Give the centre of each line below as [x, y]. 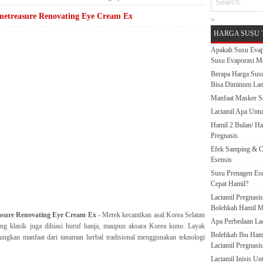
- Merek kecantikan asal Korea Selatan [151, 215]
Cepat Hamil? [230, 184]
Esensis [221, 160]
